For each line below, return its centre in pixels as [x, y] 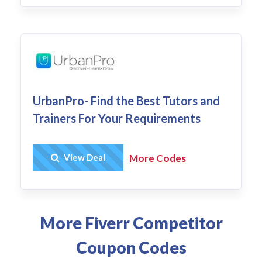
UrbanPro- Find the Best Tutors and [126, 101]
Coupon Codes [131, 248]
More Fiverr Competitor [131, 223]
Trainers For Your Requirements [117, 118]
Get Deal [94, 158]
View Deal [84, 158]
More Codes [158, 158]
